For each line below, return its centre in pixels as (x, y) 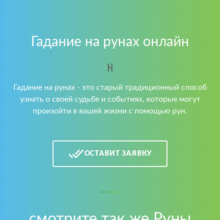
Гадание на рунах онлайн (110, 42)
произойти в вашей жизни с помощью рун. (110, 111)
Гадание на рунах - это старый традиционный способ (110, 88)
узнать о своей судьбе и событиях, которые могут (110, 99)
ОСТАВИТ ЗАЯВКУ (118, 153)
